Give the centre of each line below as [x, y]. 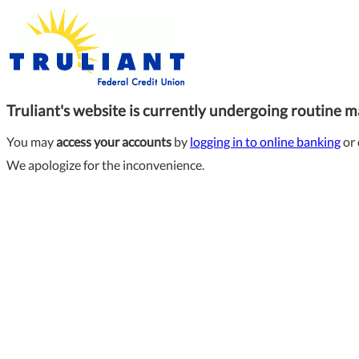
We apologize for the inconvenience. [105, 165]
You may [31, 142]
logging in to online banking [265, 142]
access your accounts [114, 142]
